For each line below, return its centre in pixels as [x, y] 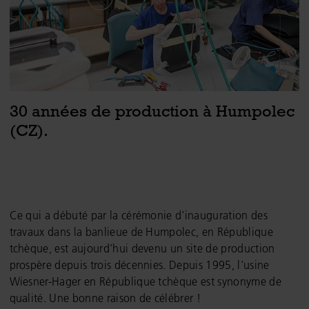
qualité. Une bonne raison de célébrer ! [105, 298]
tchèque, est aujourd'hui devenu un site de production [142, 249]
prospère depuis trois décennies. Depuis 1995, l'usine [139, 265]
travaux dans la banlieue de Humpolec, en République [141, 232]
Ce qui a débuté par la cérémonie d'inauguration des [138, 216]
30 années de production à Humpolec [152, 112]
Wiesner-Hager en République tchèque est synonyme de [145, 282]
